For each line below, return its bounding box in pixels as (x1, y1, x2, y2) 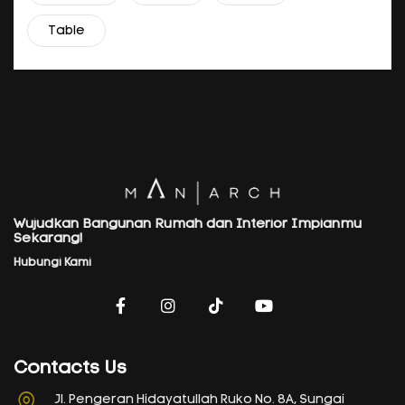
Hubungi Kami (14, 256, 91, 268)
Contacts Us (14, 359, 127, 378)
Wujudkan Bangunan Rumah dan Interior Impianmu (14, 217, 362, 231)
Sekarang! (14, 231, 83, 246)
